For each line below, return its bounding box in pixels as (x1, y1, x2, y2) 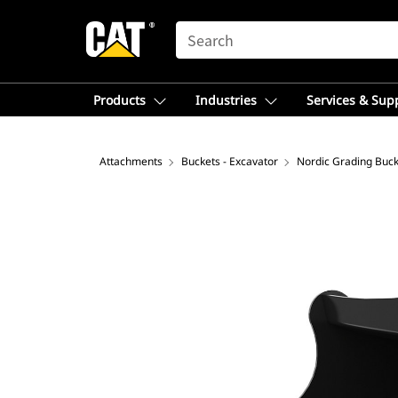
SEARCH (175, 22, 227, 36)
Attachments (99, 154, 163, 169)
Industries (195, 92, 257, 108)
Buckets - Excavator (181, 154, 278, 169)
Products (93, 92, 146, 108)
